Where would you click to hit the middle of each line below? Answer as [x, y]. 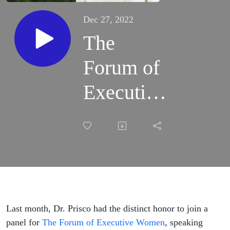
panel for [24, 223]
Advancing [128, 142]
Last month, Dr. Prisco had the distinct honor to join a [107, 209]
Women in [126, 166]
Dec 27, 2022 [108, 20]
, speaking [184, 223]
